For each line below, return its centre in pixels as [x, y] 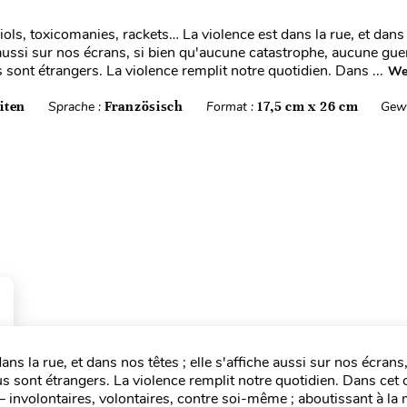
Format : [231, 107]
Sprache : [77, 107]
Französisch [144, 106]
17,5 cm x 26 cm [308, 106]
